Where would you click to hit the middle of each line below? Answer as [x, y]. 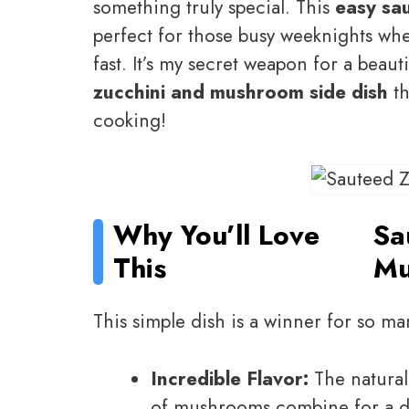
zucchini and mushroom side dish [241, 92]
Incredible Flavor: [230, 378]
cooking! [130, 120]
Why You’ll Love [217, 235]
